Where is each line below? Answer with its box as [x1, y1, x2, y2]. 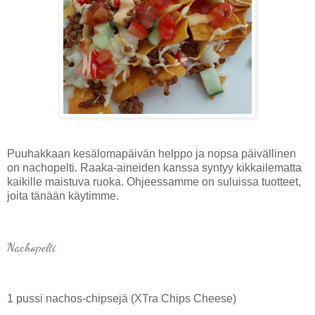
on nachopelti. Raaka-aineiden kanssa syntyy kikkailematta [7, 161, 302, 174]
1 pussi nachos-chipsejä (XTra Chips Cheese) [7, 292, 236, 305]
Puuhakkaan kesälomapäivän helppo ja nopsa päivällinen [7, 147, 296, 160]
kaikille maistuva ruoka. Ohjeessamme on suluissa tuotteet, [7, 175, 301, 188]
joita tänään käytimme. [7, 189, 119, 202]
